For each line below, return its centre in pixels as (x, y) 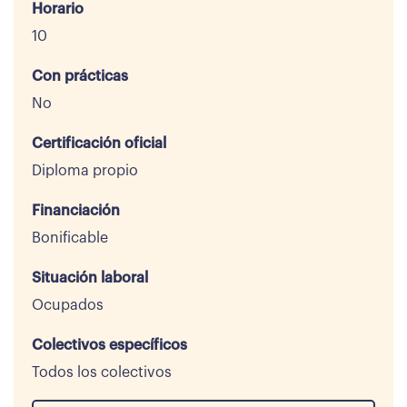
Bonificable (70, 238)
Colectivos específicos (109, 345)
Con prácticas (80, 76)
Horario (58, 9)
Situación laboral (90, 278)
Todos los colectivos (102, 372)
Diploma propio (85, 171)
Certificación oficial (99, 144)
